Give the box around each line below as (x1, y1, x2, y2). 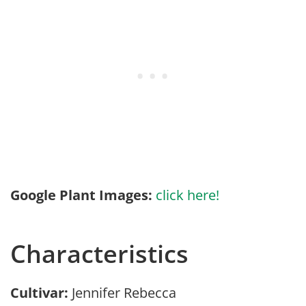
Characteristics (10, 237, 189, 270)
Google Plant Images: (10, 186, 152, 204)
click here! (156, 186, 219, 204)
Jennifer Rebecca (72, 283, 183, 302)
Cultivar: (10, 283, 72, 302)
